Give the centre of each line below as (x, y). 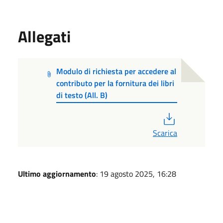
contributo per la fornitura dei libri (115, 83)
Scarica (165, 133)
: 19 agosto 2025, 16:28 (136, 173)
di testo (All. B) (82, 95)
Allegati (44, 36)
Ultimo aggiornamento (57, 173)
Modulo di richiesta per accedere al (116, 71)
